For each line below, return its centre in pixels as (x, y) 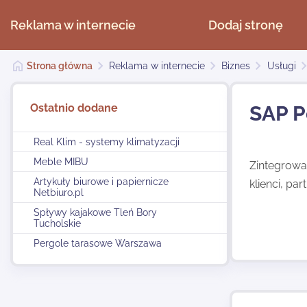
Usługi (281, 66)
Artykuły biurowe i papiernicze (101, 182)
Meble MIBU (61, 162)
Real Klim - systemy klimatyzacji (107, 142)
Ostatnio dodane (74, 108)
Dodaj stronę (246, 25)
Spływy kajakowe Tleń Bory (95, 212)
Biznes (236, 66)
